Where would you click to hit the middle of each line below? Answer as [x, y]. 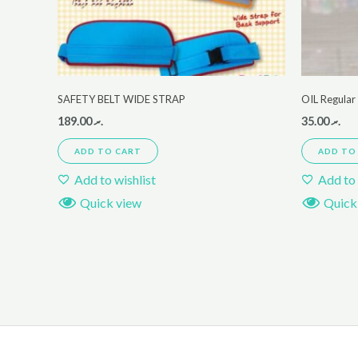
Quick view [111, 202]
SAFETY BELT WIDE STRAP [121, 99]
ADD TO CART [108, 151]
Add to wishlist [115, 179]
